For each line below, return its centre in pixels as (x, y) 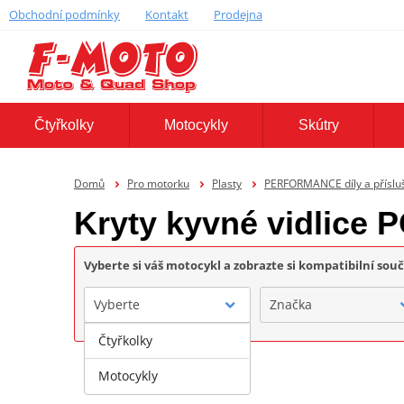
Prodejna (238, 14)
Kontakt (166, 14)
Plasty (226, 183)
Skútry (318, 125)
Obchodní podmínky (64, 14)
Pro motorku (158, 183)
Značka (290, 304)
